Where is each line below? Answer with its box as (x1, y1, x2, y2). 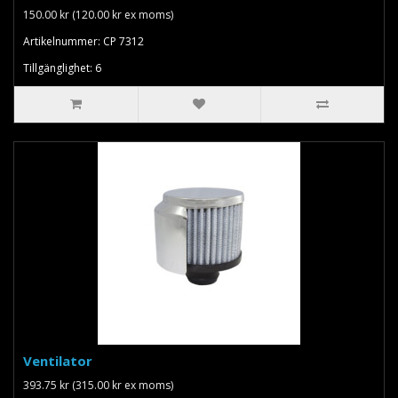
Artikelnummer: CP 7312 (23, 33, 144, 49)
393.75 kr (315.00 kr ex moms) (23, 377, 173, 393)
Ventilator (23, 351, 92, 370)
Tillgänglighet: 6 (23, 60, 101, 76)
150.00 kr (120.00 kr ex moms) (23, 6, 173, 22)
